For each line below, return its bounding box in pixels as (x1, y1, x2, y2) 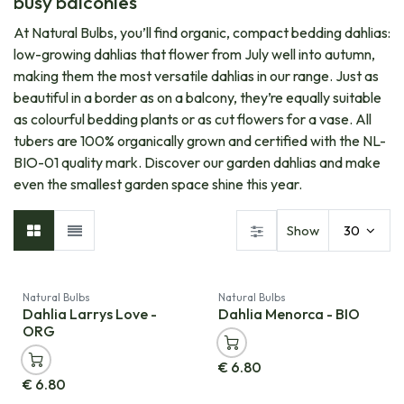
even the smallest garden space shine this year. (14, 175, 302, 194)
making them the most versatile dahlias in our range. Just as (14, 67, 379, 86)
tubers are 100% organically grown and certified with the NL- (14, 132, 386, 151)
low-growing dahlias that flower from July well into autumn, (14, 45, 375, 64)
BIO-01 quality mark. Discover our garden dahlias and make (14, 153, 381, 172)
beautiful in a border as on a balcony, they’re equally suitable (14, 88, 381, 107)
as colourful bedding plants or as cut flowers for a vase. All (14, 110, 372, 129)
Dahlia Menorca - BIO (217, 305, 360, 324)
